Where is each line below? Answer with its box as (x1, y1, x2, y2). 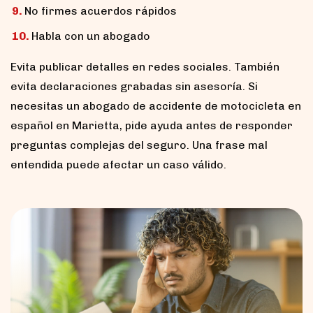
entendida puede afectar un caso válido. (10, 158, 226, 172)
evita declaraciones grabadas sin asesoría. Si (10, 80, 258, 94)
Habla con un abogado (31, 29, 150, 43)
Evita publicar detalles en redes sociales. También (10, 60, 279, 74)
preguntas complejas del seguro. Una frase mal (10, 138, 268, 152)
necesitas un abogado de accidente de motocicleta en (10, 99, 301, 113)
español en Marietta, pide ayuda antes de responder (10, 119, 293, 133)
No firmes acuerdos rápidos (24, 4, 177, 18)
